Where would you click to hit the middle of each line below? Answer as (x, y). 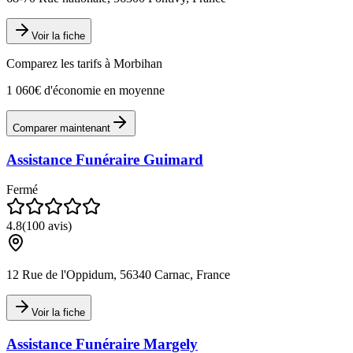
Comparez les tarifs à (60, 63)
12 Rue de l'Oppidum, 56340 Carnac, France (118, 275)
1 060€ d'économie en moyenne (85, 90)
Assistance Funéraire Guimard (105, 159)
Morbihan (138, 63)
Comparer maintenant (61, 128)
